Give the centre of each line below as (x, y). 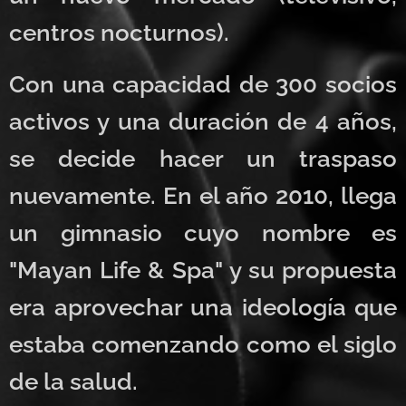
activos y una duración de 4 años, (203, 121)
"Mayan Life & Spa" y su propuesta (203, 270)
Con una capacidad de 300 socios (203, 84)
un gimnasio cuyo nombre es (203, 232)
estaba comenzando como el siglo (203, 344)
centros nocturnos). (119, 32)
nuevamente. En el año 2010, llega (203, 195)
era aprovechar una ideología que (203, 307)
